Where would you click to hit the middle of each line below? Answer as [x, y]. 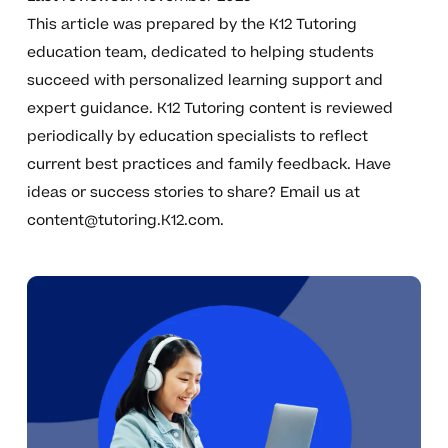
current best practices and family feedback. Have [208, 165]
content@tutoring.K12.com [123, 221]
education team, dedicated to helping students [200, 53]
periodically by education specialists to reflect [197, 137]
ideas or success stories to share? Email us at [193, 193]
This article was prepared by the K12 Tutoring [191, 25]
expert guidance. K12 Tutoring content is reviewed [209, 109]
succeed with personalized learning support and [204, 81]
